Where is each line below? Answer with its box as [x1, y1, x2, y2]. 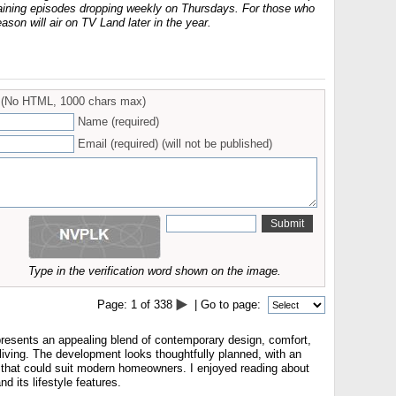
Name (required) [78, 115, 159, 128]
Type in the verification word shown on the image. [28, 264, 281, 278]
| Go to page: [191, 298, 264, 311]
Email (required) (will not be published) [78, 137, 272, 150]
